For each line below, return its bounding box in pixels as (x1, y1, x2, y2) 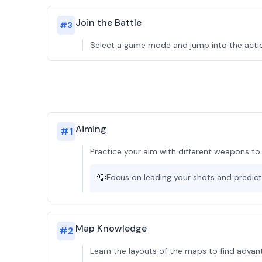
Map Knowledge (75, 222, 147, 235)
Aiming (75, 123, 106, 135)
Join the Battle (75, 16, 142, 29)
